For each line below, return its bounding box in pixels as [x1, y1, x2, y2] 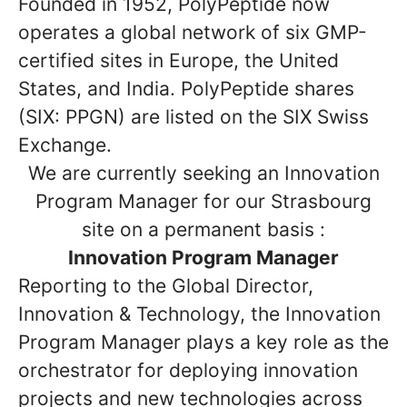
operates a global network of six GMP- [18, 21, 367, 44]
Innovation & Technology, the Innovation [18, 303, 381, 325]
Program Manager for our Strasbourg [35, 190, 372, 213]
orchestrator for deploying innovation [18, 359, 358, 382]
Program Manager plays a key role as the [18, 331, 389, 353]
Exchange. [18, 134, 112, 156]
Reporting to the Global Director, [18, 274, 313, 297]
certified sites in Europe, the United [18, 49, 339, 72]
